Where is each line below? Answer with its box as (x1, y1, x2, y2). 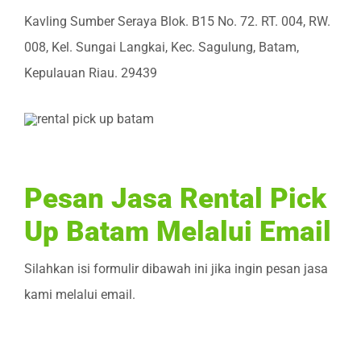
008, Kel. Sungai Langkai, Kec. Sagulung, (24, 39, 259, 55)
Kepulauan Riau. (24, 64, 121, 81)
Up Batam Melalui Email (24, 214, 331, 247)
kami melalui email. (24, 286, 135, 302)
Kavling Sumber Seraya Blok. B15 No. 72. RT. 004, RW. (24, 13, 330, 29)
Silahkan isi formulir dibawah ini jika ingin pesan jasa (24, 260, 328, 276)
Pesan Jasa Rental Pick (24, 181, 326, 214)
